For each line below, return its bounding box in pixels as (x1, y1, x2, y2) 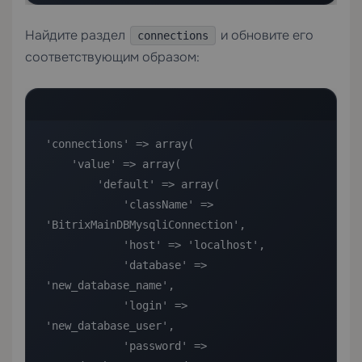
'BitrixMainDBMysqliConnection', (45, 218, 246, 231)
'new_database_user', (45, 319, 175, 332)
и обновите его (217, 27, 314, 44)
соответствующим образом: (25, 48, 200, 65)
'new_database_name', (45, 279, 175, 292)
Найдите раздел (25, 27, 128, 44)
